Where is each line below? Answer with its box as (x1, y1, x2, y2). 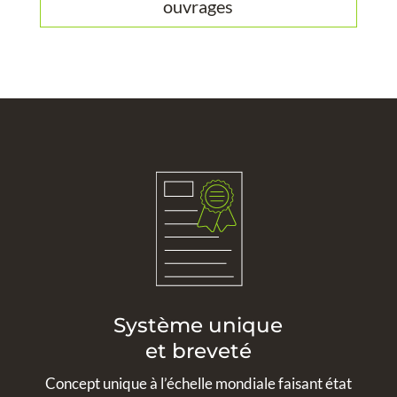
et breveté (144, 338, 252, 363)
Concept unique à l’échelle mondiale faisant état (44, 373, 352, 393)
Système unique (113, 312, 284, 338)
